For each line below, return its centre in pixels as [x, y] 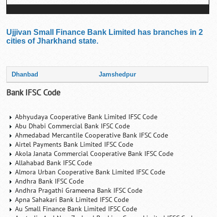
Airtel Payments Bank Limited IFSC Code [74, 144]
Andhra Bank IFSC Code [50, 181]
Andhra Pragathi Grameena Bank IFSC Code [79, 190]
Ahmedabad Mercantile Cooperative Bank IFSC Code [92, 135]
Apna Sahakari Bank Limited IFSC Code [72, 200]
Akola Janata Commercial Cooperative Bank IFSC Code [94, 154]
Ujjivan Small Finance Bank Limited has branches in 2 [105, 32]
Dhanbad [25, 74]
